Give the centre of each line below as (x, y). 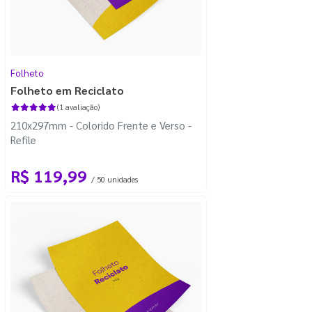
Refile (23, 139)
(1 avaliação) (78, 107)
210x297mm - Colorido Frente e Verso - (101, 125)
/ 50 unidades (115, 179)
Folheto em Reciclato (67, 90)
